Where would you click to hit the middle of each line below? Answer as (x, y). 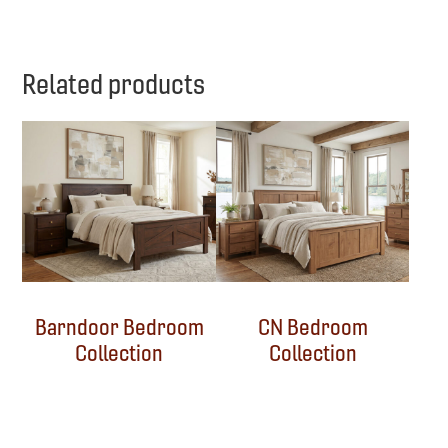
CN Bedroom (312, 327)
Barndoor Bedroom (119, 327)
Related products (114, 84)
